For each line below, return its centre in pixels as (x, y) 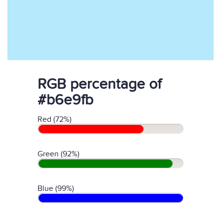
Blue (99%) (56, 188)
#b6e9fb (65, 100)
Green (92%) (58, 154)
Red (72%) (55, 119)
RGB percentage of (99, 84)
